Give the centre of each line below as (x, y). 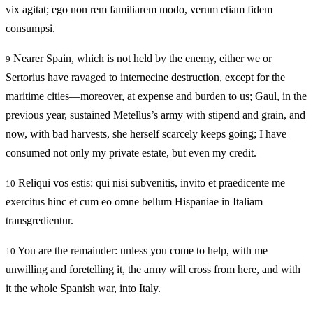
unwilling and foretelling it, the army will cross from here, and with (153, 270)
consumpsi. (30, 29)
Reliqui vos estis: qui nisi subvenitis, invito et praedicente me (150, 183)
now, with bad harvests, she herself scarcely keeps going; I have (146, 134)
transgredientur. (39, 221)
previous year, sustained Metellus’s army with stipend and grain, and (155, 115)
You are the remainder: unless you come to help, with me (141, 251)
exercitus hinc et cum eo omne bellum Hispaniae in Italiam (134, 202)
